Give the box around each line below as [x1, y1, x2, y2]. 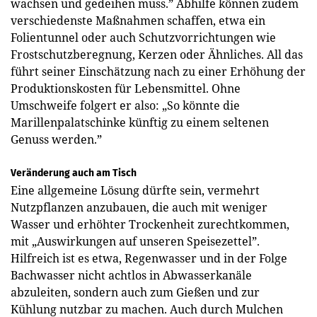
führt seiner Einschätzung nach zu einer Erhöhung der [11, 63, 306, 79]
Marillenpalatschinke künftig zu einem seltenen [11, 114, 269, 130]
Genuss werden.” [11, 131, 102, 147]
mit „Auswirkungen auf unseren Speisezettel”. [11, 233, 260, 249]
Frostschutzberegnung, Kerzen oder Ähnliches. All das [11, 46, 303, 62]
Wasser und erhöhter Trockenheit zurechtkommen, [11, 216, 289, 232]
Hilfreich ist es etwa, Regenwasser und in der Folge [11, 250, 287, 266]
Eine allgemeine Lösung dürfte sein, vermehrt [11, 182, 260, 198]
